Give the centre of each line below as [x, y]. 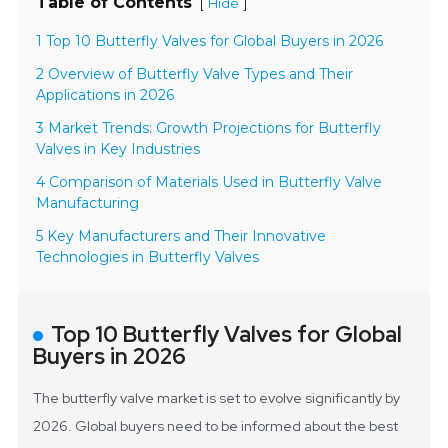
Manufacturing [88, 203]
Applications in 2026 [105, 95]
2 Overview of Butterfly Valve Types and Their [195, 74]
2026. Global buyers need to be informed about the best [216, 426]
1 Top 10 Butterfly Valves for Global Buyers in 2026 [210, 41]
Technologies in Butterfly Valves [148, 257]
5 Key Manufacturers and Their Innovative [181, 236]
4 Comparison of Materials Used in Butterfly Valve [209, 182]
